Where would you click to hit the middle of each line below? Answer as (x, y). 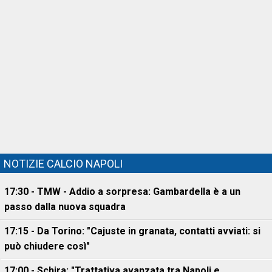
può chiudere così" (47, 246)
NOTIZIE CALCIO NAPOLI (63, 164)
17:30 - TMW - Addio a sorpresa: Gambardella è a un (122, 192)
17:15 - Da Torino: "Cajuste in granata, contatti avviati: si (132, 231)
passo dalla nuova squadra (65, 207)
